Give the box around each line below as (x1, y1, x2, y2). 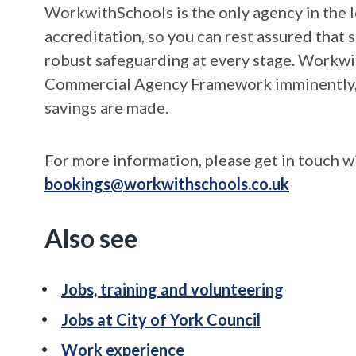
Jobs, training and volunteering (61, 280, 284, 299)
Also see (44, 222, 137, 253)
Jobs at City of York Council (61, 310, 261, 329)
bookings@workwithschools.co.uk (44, 174, 289, 193)
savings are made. (44, 98, 168, 117)
